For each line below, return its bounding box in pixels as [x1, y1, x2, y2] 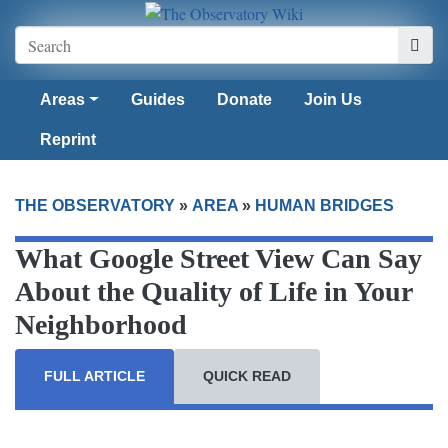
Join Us [303, 91, 362, 109]
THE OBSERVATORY [15, 197, 175, 215]
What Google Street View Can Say [15, 243, 422, 275]
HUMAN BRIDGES [255, 197, 394, 215]
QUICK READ [203, 368, 291, 385]
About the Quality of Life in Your [15, 276, 412, 308]
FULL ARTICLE [44, 368, 145, 385]
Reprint [40, 131, 96, 149]
